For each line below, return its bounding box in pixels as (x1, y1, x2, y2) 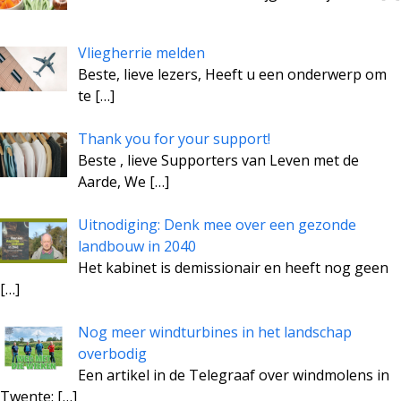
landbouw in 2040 (78, 236, 196, 257)
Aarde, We (78, 172, 149, 192)
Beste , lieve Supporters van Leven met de (78, 150, 359, 171)
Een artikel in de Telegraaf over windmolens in (78, 365, 389, 386)
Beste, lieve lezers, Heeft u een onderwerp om (78, 64, 387, 85)
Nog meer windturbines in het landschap (78, 322, 352, 343)
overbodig (78, 344, 147, 364)
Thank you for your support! (78, 129, 270, 149)
